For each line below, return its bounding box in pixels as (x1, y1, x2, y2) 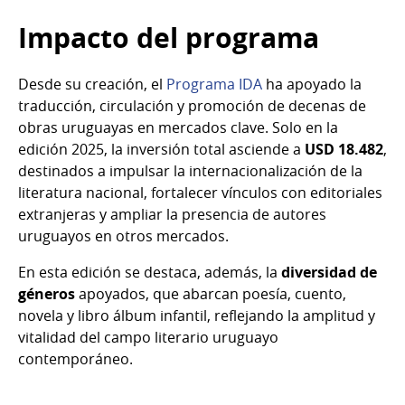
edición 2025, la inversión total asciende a (18, 139, 305, 160)
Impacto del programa (18, 19, 319, 57)
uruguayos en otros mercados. (18, 226, 229, 247)
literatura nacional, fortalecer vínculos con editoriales (18, 183, 382, 203)
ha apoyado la (262, 74, 362, 95)
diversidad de (281, 262, 377, 283)
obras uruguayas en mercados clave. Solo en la (18, 118, 338, 138)
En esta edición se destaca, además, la (18, 262, 281, 283)
